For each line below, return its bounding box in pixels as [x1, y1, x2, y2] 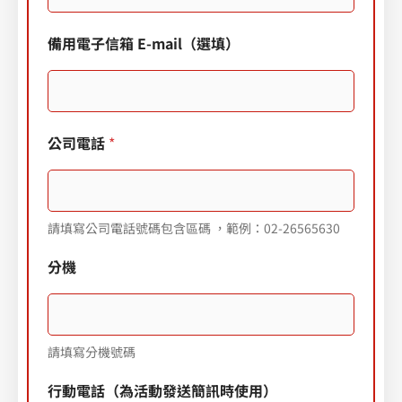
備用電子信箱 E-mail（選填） [48, 31, 240, 54]
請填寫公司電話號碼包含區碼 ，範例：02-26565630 [48, 218, 340, 237]
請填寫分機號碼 [48, 342, 135, 361]
